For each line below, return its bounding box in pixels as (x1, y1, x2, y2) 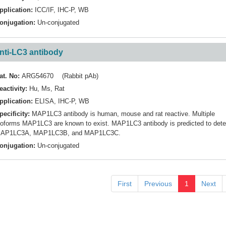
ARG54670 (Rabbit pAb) (22, 72, 98, 80)
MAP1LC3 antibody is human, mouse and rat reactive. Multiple (32, 110, 215, 118)
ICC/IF (35, 6, 53, 14)
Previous (144, 180, 172, 188)
